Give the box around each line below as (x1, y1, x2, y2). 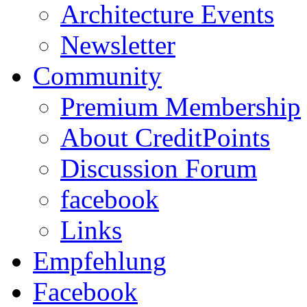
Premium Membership (60, 91, 301, 121)
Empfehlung (33, 245, 167, 275)
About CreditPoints (60, 122, 270, 152)
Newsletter (60, 29, 175, 60)
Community (33, 60, 162, 90)
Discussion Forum (60, 153, 257, 183)
